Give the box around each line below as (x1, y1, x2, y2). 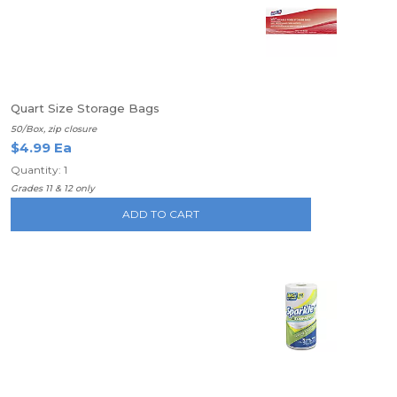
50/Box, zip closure (11, 123, 97, 135)
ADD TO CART (122, 207, 200, 221)
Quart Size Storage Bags (11, 101, 160, 115)
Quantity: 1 (11, 163, 67, 176)
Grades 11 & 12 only (11, 183, 95, 194)
